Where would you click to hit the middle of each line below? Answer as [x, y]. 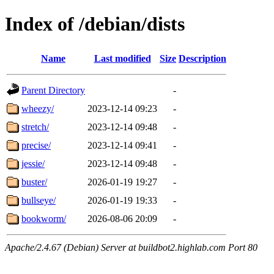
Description [202, 58]
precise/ [36, 145]
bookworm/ [44, 218]
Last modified [122, 58]
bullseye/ [39, 200]
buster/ [34, 182]
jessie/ [33, 163]
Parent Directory [53, 90]
